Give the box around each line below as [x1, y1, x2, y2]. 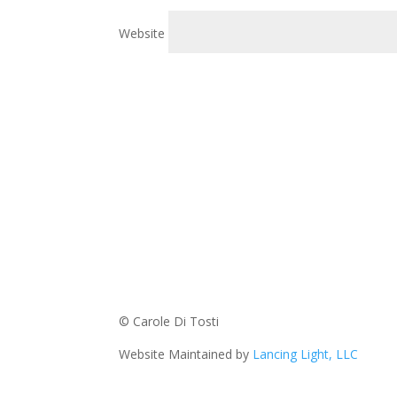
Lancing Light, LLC [253, 346, 359, 363]
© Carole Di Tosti [119, 313, 220, 331]
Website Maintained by [119, 346, 253, 363]
